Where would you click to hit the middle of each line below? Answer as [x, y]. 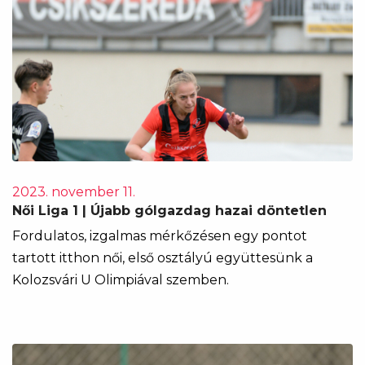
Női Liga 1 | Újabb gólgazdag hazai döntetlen [169, 211]
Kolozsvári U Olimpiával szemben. [121, 280]
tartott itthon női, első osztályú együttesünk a [163, 258]
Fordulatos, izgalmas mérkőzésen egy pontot [160, 236]
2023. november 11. [74, 192]
